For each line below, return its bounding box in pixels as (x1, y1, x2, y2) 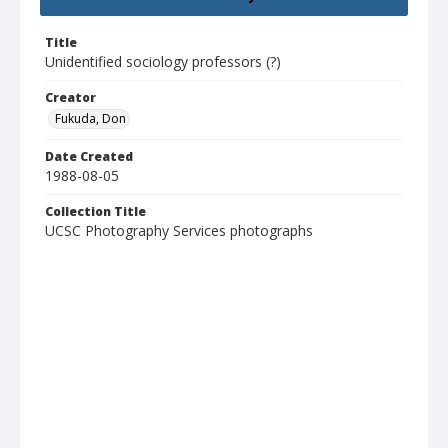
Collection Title (45, 203, 146, 221)
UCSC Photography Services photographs (45, 221, 313, 241)
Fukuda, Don (55, 110, 126, 128)
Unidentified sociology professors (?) (45, 52, 281, 72)
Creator (45, 89, 96, 107)
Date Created (45, 148, 133, 166)
